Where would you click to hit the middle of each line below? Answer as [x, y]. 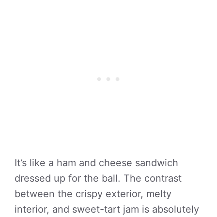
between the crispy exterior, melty [93, 194]
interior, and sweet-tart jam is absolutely [107, 209]
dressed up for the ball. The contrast [98, 178]
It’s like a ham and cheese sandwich [96, 163]
